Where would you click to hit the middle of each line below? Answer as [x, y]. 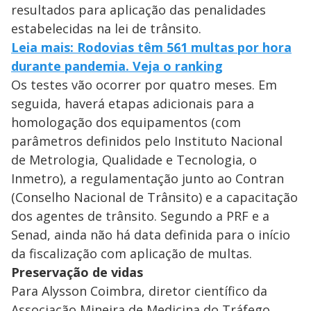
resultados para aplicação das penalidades [138, 10]
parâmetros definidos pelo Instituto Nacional [147, 141]
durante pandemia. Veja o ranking [117, 66]
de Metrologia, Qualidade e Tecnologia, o [134, 160]
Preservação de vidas [77, 272]
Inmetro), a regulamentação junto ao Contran [148, 179]
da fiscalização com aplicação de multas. [132, 254]
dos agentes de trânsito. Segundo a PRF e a [140, 216]
